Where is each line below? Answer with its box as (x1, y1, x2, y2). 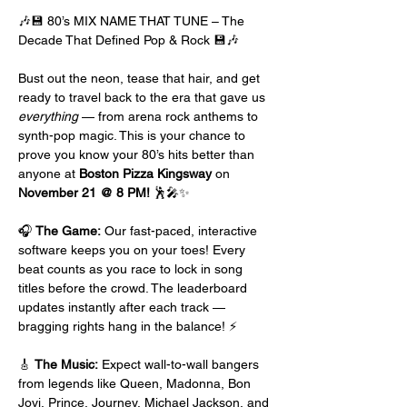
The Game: (35, 223, 101, 238)
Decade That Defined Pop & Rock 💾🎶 (18, 33, 239, 47)
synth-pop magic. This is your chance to (18, 128, 249, 143)
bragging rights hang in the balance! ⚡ (18, 319, 237, 333)
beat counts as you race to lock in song (18, 262, 246, 276)
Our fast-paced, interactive (101, 223, 261, 238)
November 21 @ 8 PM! (18, 185, 150, 200)
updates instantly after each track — (18, 300, 229, 314)
